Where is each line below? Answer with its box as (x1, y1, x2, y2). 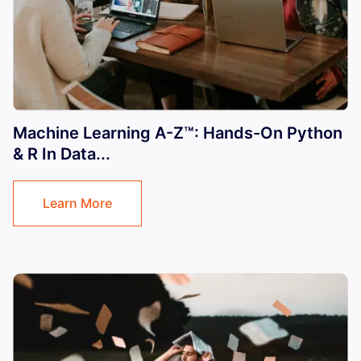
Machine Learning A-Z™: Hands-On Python (13, 122, 342, 143)
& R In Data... (13, 143, 110, 164)
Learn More (43, 194, 112, 211)
